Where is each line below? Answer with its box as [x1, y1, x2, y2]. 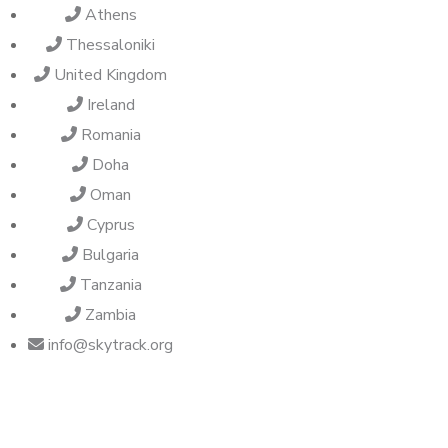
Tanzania [79, 276, 144, 293]
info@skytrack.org [48, 336, 175, 353]
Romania [79, 126, 144, 143]
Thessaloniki [66, 36, 157, 53]
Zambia [84, 306, 139, 323]
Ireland [87, 96, 136, 113]
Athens [86, 6, 137, 23]
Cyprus [86, 216, 137, 233]
